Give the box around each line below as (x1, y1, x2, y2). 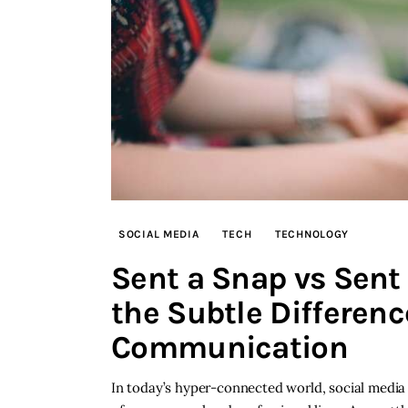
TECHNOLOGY (275, 227, 350, 240)
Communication (111, 328, 348, 366)
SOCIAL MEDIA (118, 227, 199, 240)
